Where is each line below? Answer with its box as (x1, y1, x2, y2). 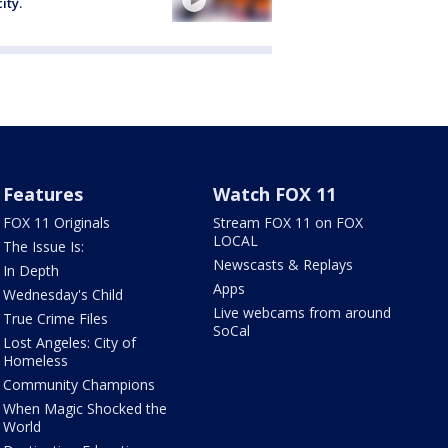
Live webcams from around (213, 303, 392, 322)
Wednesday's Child (2, 285, 123, 304)
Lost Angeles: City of (2, 333, 136, 352)
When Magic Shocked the (2, 399, 167, 418)
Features (2, 182, 83, 206)
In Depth (2, 261, 59, 280)
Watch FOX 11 (213, 182, 337, 206)
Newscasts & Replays (213, 255, 354, 274)
